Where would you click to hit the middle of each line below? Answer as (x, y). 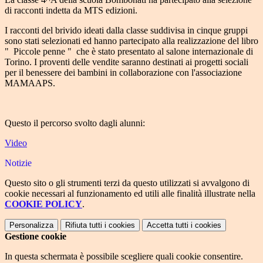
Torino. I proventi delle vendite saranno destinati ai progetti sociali (127, 62)
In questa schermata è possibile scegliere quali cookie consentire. (124, 257)
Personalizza (31, 225)
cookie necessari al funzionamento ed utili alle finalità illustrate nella (130, 194)
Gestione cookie (36, 237)
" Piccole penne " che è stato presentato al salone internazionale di (129, 52)
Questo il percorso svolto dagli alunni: (75, 123)
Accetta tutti (168, 225)
